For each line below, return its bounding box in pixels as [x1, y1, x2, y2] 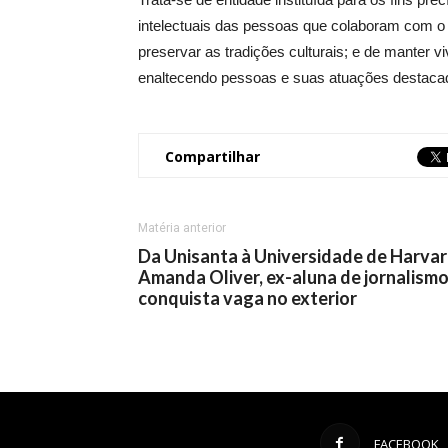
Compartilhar [165, 147, 260, 166]
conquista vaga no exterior [138, 287, 357, 309]
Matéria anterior [138, 221, 226, 235]
